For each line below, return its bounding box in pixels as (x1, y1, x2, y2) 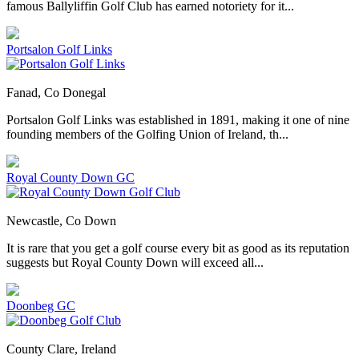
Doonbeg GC (6, 299, 75, 313)
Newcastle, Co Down (6, 214, 116, 228)
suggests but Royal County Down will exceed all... (6, 256, 264, 270)
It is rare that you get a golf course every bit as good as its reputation (6, 241, 349, 256)
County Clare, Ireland (6, 342, 116, 357)
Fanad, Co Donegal (6, 86, 106, 100)
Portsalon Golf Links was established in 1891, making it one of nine (6, 113, 349, 127)
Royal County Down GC (6, 171, 135, 185)
